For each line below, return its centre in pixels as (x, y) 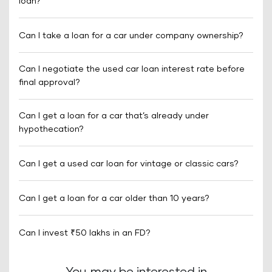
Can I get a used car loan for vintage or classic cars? (129, 164)
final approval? (49, 83)
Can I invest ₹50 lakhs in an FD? (85, 233)
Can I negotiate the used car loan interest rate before (132, 69)
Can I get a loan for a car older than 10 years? (114, 199)
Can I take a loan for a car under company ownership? (131, 36)
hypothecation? (51, 129)
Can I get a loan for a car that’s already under (114, 116)
